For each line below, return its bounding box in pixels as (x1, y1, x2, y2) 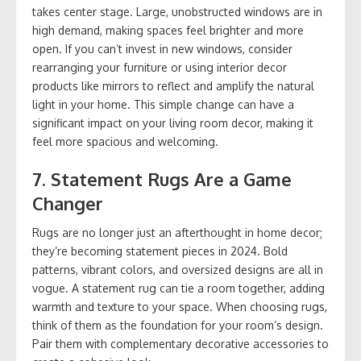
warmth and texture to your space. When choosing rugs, (32, 300, 327, 314)
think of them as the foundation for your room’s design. (32, 318, 323, 333)
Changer (32, 192, 103, 215)
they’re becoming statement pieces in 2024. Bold (32, 244, 288, 259)
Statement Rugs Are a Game (51, 168, 292, 191)
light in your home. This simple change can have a (32, 98, 294, 112)
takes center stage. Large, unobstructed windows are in (32, 5, 322, 19)
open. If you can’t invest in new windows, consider (32, 42, 293, 56)
